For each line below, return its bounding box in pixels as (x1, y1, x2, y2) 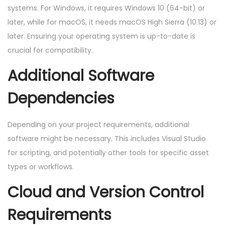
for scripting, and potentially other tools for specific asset (8, 147, 209, 158)
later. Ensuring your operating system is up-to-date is (8, 31, 195, 41)
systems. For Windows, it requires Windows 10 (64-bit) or (8, 3, 205, 13)
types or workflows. (8, 161, 74, 172)
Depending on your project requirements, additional (8, 119, 189, 130)
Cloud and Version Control (8, 181, 204, 203)
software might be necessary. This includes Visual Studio (8, 133, 206, 144)
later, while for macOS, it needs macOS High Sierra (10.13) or (8, 17, 216, 27)
